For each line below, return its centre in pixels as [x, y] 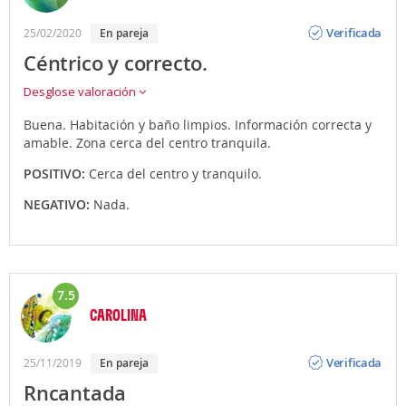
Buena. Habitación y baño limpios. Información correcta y [198, 124]
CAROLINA [118, 314]
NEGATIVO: [58, 204]
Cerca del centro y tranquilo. [175, 173]
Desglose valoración [81, 91]
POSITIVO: [56, 173]
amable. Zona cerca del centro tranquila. [147, 142]
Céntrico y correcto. [116, 63]
